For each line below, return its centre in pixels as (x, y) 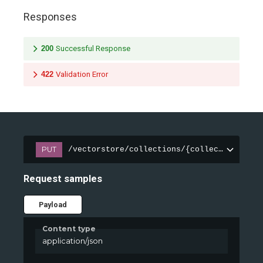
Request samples (63, 179)
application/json (72, 241)
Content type (69, 228)
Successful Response (93, 48)
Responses (50, 17)
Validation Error (82, 74)
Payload (53, 204)
